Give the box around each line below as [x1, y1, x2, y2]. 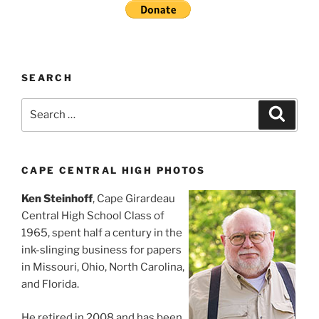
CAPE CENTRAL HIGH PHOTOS [21, 164, 206, 176]
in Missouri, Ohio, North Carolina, [21, 261, 184, 274]
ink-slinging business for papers [21, 244, 182, 257]
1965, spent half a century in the [21, 226, 182, 240]
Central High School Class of [21, 209, 164, 223]
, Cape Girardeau [93, 192, 175, 206]
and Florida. [21, 278, 79, 291]
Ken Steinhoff [21, 192, 93, 206]
